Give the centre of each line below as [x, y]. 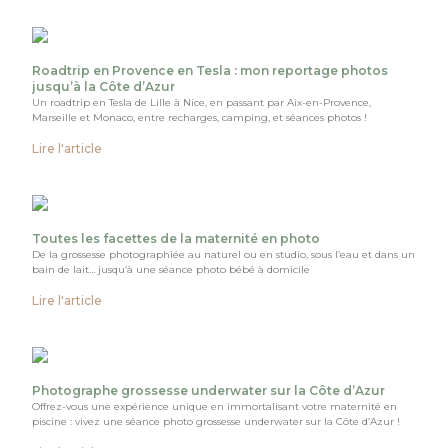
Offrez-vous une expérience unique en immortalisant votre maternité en [215, 406]
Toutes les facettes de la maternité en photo [176, 238]
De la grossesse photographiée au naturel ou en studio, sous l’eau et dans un [224, 254]
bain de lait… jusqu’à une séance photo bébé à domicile [171, 269]
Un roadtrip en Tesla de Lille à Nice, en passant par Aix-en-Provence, [202, 102]
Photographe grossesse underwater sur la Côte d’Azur [209, 390]
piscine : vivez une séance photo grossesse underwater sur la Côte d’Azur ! [216, 421]
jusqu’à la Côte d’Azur [104, 86]
